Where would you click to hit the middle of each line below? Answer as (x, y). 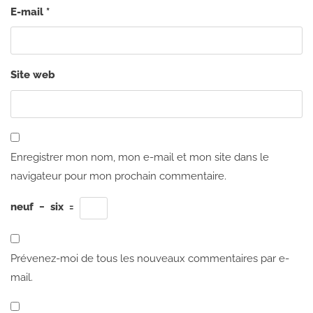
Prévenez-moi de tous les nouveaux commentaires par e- (150, 258)
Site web (33, 75)
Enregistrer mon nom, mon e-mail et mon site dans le (140, 157)
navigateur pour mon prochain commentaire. (118, 176)
